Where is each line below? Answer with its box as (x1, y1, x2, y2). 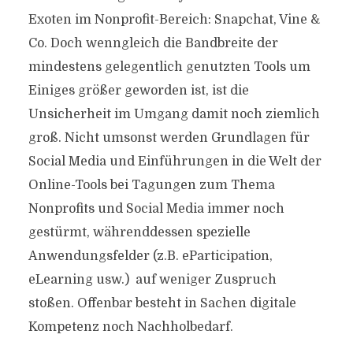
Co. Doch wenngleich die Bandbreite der (28, 36, 278, 51)
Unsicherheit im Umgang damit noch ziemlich (28, 107, 320, 122)
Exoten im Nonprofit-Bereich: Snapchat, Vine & (28, 13, 320, 28)
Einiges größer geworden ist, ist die (28, 84, 249, 98)
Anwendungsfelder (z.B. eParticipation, (28, 249, 273, 264)
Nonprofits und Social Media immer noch (28, 202, 284, 217)
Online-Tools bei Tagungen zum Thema (28, 178, 275, 193)
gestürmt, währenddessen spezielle (28, 225, 251, 240)
